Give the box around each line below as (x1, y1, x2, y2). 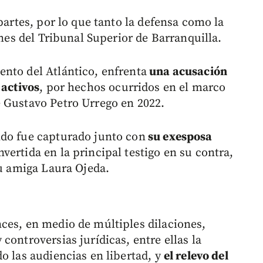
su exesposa (145, 130, 213, 145)
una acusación (146, 65, 228, 80)
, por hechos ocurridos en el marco (39, 80, 226, 96)
